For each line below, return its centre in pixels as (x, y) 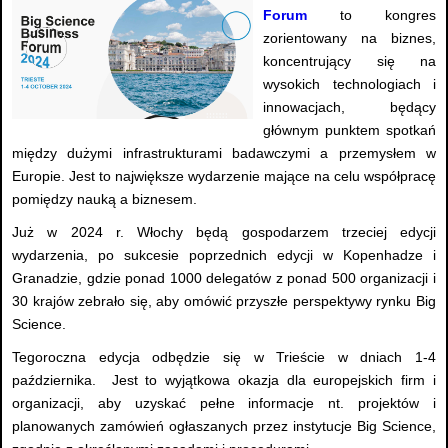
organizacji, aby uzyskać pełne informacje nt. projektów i (224, 403)
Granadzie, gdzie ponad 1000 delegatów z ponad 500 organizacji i (224, 278)
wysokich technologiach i (349, 84)
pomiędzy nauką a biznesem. (104, 199)
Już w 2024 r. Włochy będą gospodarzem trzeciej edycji (224, 232)
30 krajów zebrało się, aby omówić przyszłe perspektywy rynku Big (224, 301)
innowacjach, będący (349, 107)
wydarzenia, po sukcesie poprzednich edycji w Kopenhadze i (224, 255)
